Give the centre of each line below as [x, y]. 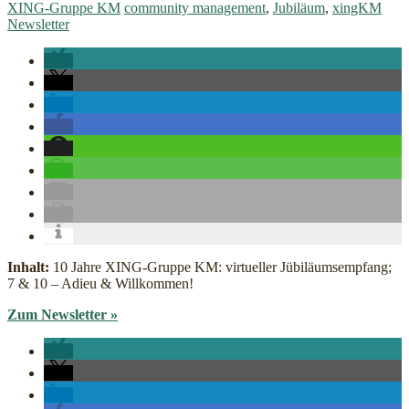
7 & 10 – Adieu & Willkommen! [100, 284]
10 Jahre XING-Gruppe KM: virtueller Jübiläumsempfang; [220, 267]
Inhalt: [28, 267]
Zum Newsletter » [63, 315]
